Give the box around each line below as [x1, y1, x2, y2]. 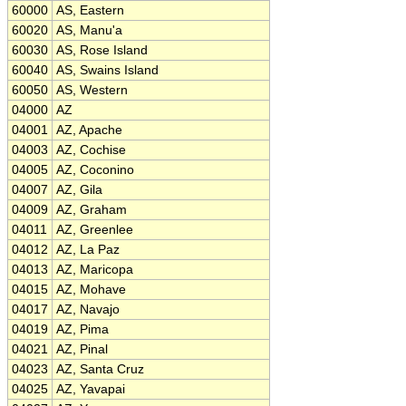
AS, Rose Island [56, 43, 148, 57]
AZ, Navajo [56, 303, 120, 316]
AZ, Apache [56, 123, 122, 137]
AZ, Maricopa [56, 263, 133, 276]
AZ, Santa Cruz [56, 362, 144, 376]
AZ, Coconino [56, 163, 134, 177]
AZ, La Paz [56, 243, 120, 256]
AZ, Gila [56, 183, 102, 197]
